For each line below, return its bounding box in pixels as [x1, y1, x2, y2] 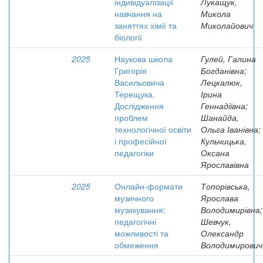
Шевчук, [201, 215, 231, 227]
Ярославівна [201, 159, 249, 170]
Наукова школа [114, 53, 173, 65]
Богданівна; [201, 65, 247, 76]
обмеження [114, 239, 159, 251]
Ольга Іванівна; [201, 123, 261, 135]
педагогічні [114, 215, 156, 227]
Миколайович [201, 19, 253, 31]
